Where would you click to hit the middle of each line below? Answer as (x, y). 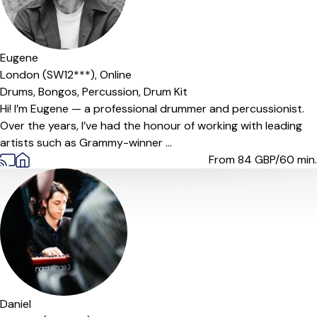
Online (116, 75)
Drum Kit (166, 92)
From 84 (232, 160)
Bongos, (60, 92)
